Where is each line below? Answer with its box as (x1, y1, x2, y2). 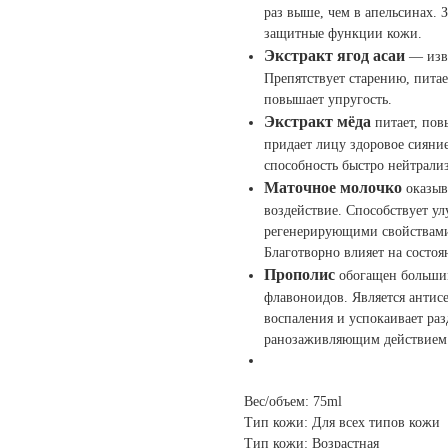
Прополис (264, 266, 339, 284)
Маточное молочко (264, 179, 406, 197)
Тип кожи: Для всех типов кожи (244, 415, 440, 431)
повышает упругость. (264, 92, 392, 108)
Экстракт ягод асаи (264, 47, 409, 65)
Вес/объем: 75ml (244, 394, 342, 410)
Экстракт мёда (264, 113, 375, 131)
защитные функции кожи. (264, 26, 422, 42)
